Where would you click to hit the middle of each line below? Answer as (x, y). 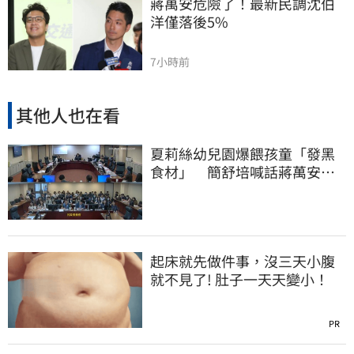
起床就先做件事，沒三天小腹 (243, 261)
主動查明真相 (193, 189)
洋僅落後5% (189, 22)
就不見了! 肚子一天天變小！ (239, 279)
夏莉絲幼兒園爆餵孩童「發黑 (243, 153)
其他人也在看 (68, 115)
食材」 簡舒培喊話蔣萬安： (243, 171)
